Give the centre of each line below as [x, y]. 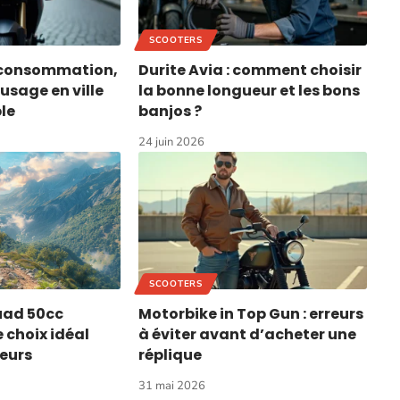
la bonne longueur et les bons [250, 91]
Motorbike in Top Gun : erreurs [251, 313]
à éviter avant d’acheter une [248, 334]
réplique [171, 354]
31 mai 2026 [172, 385]
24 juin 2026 [172, 142]
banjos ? [171, 112]
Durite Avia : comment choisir [250, 71]
